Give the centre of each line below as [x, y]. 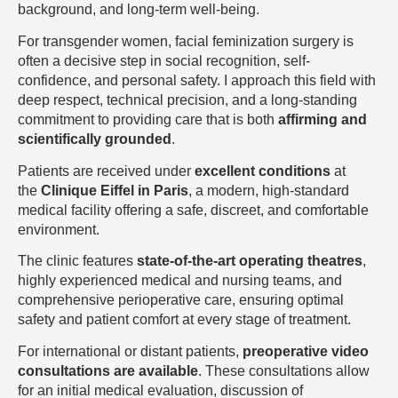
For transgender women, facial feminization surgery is [186, 42]
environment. [59, 229]
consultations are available [108, 371]
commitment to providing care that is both [148, 120]
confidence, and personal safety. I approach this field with [197, 81]
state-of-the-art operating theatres [250, 261]
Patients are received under [106, 171]
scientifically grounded [95, 139]
